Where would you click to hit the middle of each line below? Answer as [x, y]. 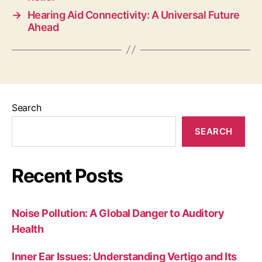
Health [28, 229]
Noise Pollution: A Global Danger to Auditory [118, 213]
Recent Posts [68, 175]
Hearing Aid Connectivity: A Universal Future [133, 15]
